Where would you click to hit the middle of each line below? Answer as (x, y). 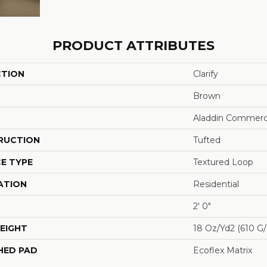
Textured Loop (223, 162)
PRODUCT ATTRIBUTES (133, 46)
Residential (216, 184)
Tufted (207, 140)
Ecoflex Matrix (223, 250)
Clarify (206, 74)
